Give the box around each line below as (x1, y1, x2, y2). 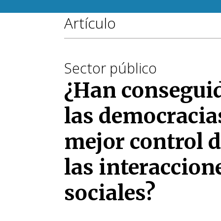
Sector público (64, 58, 157, 77)
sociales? (64, 180, 155, 206)
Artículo (64, 13, 116, 33)
